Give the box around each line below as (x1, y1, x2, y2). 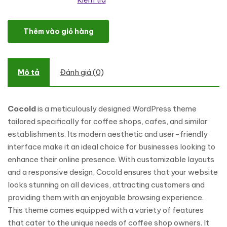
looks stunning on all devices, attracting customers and (8, 180, 205, 190)
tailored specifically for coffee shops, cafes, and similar (8, 117, 208, 126)
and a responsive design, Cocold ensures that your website (8, 167, 218, 177)
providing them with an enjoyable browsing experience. (8, 193, 204, 202)
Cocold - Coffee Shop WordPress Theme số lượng (7, 15, 175, 24)
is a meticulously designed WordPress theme (37, 104, 197, 113)
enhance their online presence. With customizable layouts (8, 155, 214, 164)
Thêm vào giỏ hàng (23, 27, 94, 36)
